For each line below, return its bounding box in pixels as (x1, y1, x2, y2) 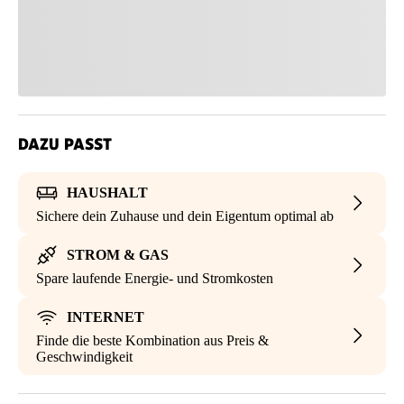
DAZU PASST (18, 133, 112, 153)
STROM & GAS (67, 246, 169, 262)
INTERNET (67, 308, 144, 325)
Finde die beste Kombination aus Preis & (36, 332, 269, 348)
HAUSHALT (67, 184, 148, 200)
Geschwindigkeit (36, 348, 133, 364)
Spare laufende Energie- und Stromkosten (36, 270, 273, 286)
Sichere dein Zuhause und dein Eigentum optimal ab (36, 207, 334, 224)
